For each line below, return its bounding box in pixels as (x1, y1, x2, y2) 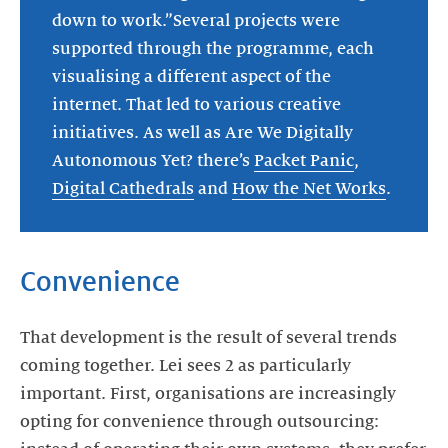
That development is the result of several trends (20, 329, 397, 348)
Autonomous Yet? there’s (52, 152, 254, 171)
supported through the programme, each (52, 40, 374, 59)
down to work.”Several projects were (52, 12, 340, 31)
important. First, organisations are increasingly (20, 385, 396, 404)
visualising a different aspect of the (52, 68, 331, 87)
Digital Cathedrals (52, 180, 194, 199)
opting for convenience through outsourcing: (20, 413, 379, 432)
